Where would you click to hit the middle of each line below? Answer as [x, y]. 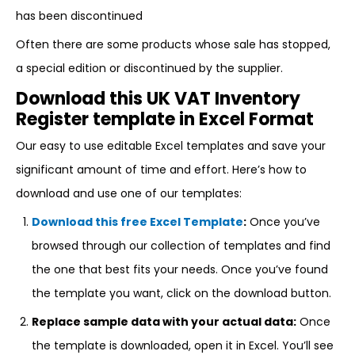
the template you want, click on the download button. [181, 293]
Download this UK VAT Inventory [158, 99]
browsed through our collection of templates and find [181, 246]
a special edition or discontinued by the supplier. [149, 68]
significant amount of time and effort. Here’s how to [161, 170]
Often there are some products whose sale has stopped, [173, 44]
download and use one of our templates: [129, 193]
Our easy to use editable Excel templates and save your [171, 146]
